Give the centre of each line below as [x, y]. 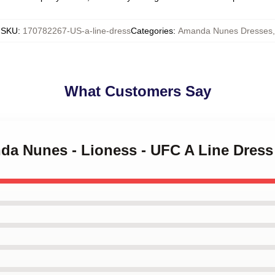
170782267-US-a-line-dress [76, 31]
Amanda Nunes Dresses [225, 31]
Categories [152, 31]
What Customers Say [137, 91]
